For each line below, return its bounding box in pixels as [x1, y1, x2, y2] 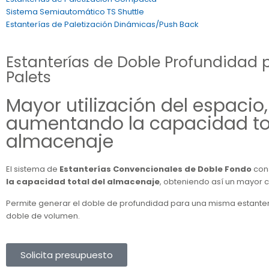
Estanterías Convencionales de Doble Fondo [58, 163, 252, 175]
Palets [6, 67, 51, 88]
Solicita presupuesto [20, 249, 113, 261]
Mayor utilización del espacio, [6, 93, 268, 118]
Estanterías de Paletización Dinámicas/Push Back [6, 19, 199, 30]
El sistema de [6, 163, 58, 175]
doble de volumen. [6, 210, 80, 222]
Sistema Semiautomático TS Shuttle [6, 6, 144, 17]
